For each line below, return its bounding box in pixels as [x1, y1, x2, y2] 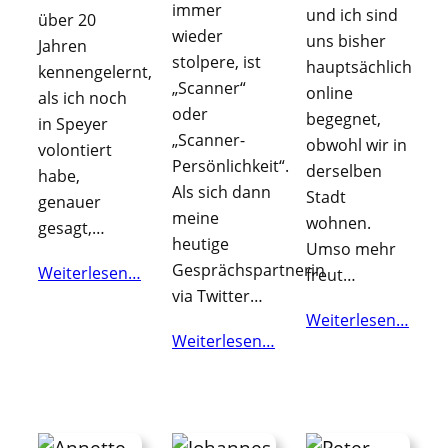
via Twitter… [172, 285, 263, 308]
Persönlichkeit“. [172, 155, 289, 178]
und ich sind [306, 4, 398, 27]
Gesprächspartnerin [172, 259, 325, 282]
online [306, 82, 353, 105]
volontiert [38, 139, 112, 162]
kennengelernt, [38, 61, 152, 84]
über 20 [38, 9, 96, 32]
